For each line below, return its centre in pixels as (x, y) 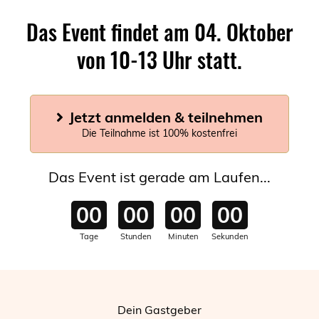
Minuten (183, 236)
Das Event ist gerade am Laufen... (159, 177)
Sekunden (230, 236)
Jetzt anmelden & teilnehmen (166, 117)
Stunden (136, 236)
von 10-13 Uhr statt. (159, 59)
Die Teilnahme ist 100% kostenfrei (159, 133)
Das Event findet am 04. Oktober (159, 31)
